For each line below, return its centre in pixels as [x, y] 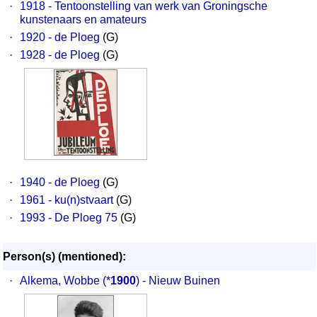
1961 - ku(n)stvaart [67, 200]
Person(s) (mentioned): [64, 257]
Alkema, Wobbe [60, 281]
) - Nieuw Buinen [178, 281]
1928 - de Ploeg [60, 55]
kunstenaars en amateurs [83, 19]
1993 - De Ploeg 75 [69, 218]
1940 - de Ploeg [60, 182]
